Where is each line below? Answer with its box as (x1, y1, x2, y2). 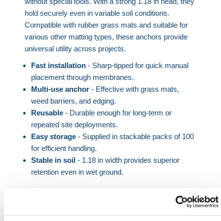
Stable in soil (31, 155, 75, 164)
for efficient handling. (31, 144, 97, 152)
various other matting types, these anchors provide (25, 32, 188, 41)
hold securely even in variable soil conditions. (25, 8, 170, 17)
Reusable (31, 108, 63, 117)
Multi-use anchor (31, 84, 89, 93)
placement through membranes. (31, 73, 134, 81)
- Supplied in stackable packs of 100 (75, 132, 194, 141)
